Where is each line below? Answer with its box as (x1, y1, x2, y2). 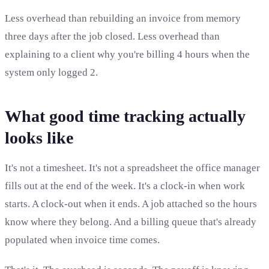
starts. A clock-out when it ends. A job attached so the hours (5, 198, 257, 210)
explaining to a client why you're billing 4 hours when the (5, 49, 250, 61)
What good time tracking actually (5, 107, 246, 126)
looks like (5, 128, 73, 148)
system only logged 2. (5, 67, 98, 79)
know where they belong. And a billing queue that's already (5, 216, 256, 228)
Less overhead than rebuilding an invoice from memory (5, 13, 241, 25)
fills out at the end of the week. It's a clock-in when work (5, 180, 245, 192)
